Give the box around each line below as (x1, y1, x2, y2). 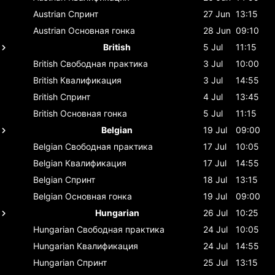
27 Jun (203, 8, 230, 19)
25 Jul (203, 257, 228, 268)
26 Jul (203, 207, 228, 218)
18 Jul (203, 174, 227, 185)
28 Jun (203, 25, 231, 36)
